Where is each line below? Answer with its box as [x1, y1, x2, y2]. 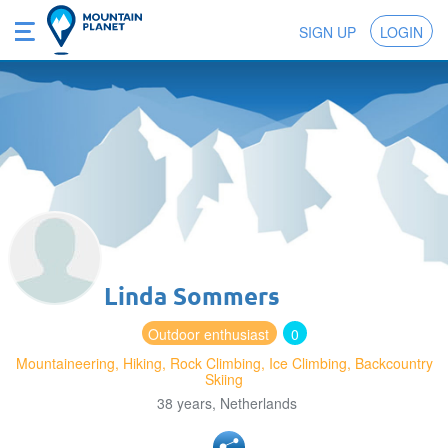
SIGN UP [299, 22, 356, 42]
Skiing [205, 369, 243, 390]
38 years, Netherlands [156, 393, 297, 414]
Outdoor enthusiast [147, 324, 269, 345]
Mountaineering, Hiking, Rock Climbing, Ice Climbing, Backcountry [15, 353, 433, 374]
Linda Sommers [104, 280, 280, 312]
